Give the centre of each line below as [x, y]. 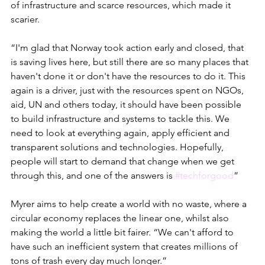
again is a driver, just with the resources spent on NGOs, [128, 90]
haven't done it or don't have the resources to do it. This [129, 76]
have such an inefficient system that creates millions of [125, 246]
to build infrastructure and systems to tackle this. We [121, 118]
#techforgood [204, 175]
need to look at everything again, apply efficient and [121, 132]
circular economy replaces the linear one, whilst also [121, 218]
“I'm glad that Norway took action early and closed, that [128, 47]
